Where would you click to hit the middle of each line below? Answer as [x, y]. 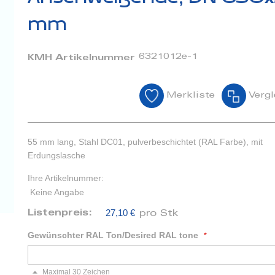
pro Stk [159, 214]
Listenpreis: [62, 214]
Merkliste [190, 96]
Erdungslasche [57, 155]
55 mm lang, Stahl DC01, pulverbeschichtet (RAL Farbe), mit [145, 142]
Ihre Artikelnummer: [66, 178]
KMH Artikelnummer [82, 58]
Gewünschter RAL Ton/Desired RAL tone [113, 235]
